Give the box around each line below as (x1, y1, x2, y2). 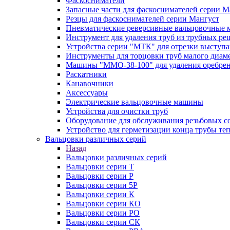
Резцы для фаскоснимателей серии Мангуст (66, 14, 219, 23)
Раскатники (66, 70, 107, 79)
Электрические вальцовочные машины (66, 98, 203, 106)
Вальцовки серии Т (66, 162, 134, 171)
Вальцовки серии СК (66, 218, 140, 226)
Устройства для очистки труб (66, 107, 168, 116)
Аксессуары (66, 88, 108, 97)
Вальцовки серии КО (66, 199, 141, 208)
